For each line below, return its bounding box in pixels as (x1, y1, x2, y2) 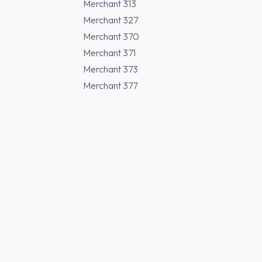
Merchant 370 (83, 30, 139, 42)
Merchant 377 (83, 80, 137, 91)
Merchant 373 (83, 63, 138, 75)
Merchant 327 (83, 14, 138, 26)
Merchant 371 (83, 47, 136, 58)
